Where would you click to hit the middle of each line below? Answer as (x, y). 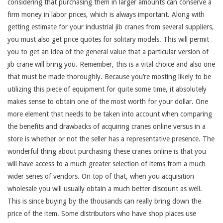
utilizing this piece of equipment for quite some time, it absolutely (107, 89)
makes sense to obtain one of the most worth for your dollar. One (108, 101)
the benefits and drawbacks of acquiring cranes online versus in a (107, 126)
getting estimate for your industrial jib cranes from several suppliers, (111, 27)
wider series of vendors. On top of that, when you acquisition (101, 176)
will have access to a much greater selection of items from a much (107, 164)
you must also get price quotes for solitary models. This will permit (108, 39)
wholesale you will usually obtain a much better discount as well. (105, 188)
